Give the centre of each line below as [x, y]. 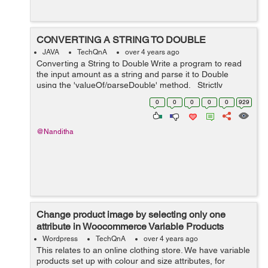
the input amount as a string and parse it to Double [133, 74]
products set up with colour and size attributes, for [131, 261]
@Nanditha [55, 132]
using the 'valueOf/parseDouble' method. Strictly [130, 85]
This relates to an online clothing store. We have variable [143, 250]
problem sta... [63, 106]
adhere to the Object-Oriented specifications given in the [143, 96]
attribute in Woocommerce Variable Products [130, 226]
